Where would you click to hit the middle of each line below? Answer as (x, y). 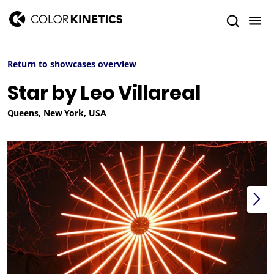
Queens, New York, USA (57, 113)
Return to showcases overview (72, 64)
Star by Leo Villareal (104, 93)
